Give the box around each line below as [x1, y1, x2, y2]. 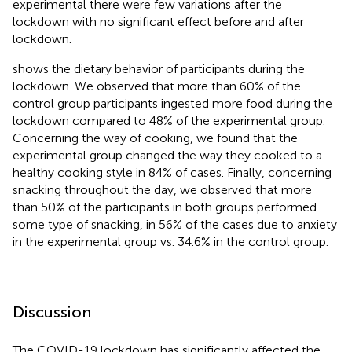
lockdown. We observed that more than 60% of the [13, 78, 301, 93]
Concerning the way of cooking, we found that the [13, 130, 298, 145]
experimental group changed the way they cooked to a [13, 147, 322, 163]
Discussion [13, 302, 91, 321]
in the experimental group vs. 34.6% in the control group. [13, 233, 328, 249]
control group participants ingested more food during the [13, 95, 332, 111]
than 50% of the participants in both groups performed [13, 199, 317, 214]
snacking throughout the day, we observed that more [13, 181, 312, 197]
